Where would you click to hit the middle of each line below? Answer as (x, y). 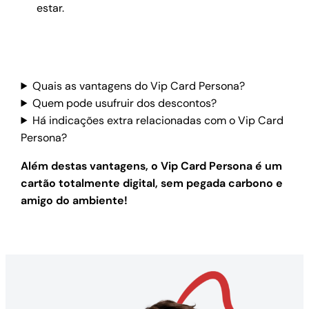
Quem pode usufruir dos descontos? (125, 103)
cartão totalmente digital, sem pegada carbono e (152, 183)
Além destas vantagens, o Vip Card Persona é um (152, 166)
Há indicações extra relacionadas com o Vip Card (158, 120)
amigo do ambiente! (74, 200)
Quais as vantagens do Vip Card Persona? (139, 86)
